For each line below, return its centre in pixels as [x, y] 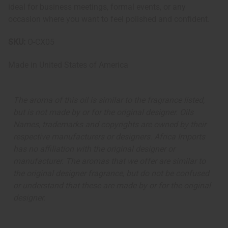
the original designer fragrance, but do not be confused [111, 174]
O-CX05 [41, 42]
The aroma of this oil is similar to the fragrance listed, [109, 100]
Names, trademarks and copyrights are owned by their [110, 125]
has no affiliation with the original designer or [94, 149]
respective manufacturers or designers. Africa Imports [109, 137]
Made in [24, 65]
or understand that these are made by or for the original [112, 186]
